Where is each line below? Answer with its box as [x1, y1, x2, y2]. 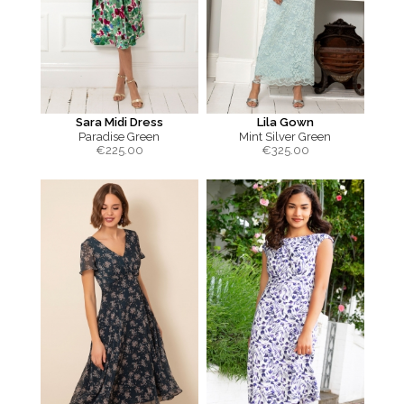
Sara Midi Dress [75, 115, 163, 129]
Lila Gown [256, 115, 314, 129]
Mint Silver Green [239, 130, 331, 143]
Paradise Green [78, 130, 160, 143]
